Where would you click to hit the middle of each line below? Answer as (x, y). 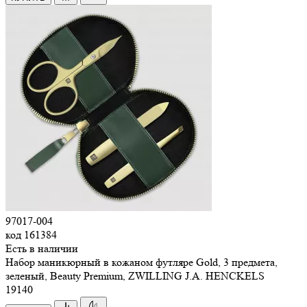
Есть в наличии (42, 248)
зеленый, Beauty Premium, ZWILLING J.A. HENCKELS (135, 275)
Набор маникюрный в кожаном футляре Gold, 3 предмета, (142, 262)
